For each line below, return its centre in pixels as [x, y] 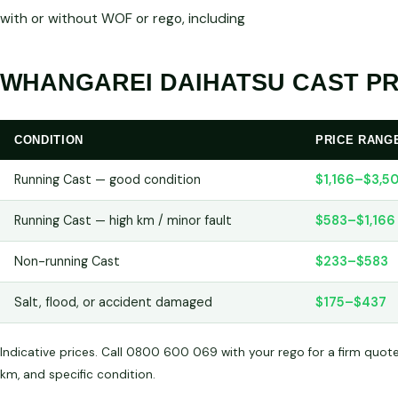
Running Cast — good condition [107, 179]
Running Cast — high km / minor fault [123, 220]
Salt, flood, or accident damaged [113, 302]
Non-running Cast [67, 261]
